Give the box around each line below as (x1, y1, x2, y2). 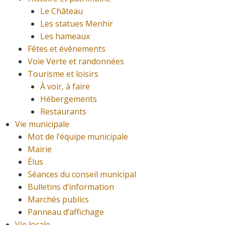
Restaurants (40, 106, 86, 118)
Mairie (28, 144, 52, 155)
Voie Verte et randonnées (28, 56, 124, 67)
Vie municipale (15, 119, 69, 130)
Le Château (40, 6, 83, 17)
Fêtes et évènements (28, 43, 105, 55)
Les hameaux (40, 31, 90, 42)
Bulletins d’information (28, 181, 114, 193)
